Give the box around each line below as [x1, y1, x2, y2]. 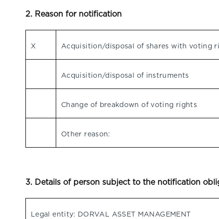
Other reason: [61, 130, 110, 138]
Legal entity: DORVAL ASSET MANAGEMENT [31, 210, 191, 218]
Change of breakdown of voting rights [61, 101, 197, 109]
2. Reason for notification [25, 9, 122, 19]
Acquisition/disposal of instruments [61, 71, 189, 79]
